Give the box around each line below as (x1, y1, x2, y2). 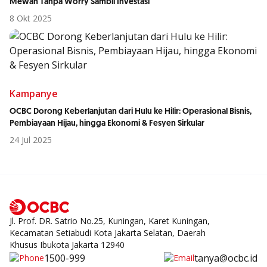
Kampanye (10, 87, 58, 100)
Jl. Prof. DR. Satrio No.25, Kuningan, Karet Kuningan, (10, 215, 210, 227)
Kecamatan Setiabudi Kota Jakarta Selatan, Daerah (10, 227, 206, 239)
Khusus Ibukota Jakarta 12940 (10, 239, 125, 251)
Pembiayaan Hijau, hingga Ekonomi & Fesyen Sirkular (10, 118, 204, 129)
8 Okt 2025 (10, 13, 52, 24)
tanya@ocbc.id (194, 252, 257, 265)
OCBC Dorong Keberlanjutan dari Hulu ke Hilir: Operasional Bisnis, (10, 106, 252, 117)
